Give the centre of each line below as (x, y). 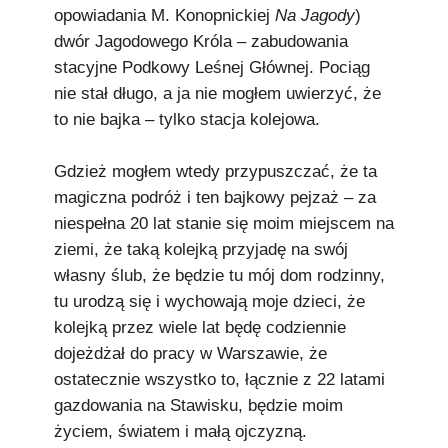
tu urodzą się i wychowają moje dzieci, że (209, 301)
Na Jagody (315, 15)
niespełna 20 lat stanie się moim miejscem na (224, 223)
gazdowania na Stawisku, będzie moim (198, 405)
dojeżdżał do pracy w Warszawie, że (190, 353)
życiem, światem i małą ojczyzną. (180, 431)
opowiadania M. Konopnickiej (164, 15)
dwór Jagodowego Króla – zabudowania (201, 41)
